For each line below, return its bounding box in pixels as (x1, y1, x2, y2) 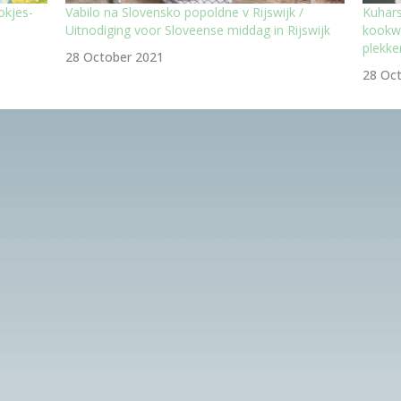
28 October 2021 (65, 48, 165, 66)
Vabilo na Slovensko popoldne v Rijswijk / (65, 4, 304, 21)
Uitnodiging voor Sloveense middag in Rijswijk (65, 21, 331, 39)
